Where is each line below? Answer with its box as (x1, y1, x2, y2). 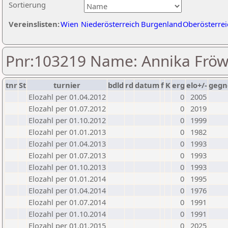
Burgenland (141, 19, 182, 29)
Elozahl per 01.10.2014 (28, 209, 106, 219)
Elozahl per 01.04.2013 (28, 138, 106, 149)
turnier (53, 80, 80, 90)
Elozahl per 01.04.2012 (28, 92, 106, 102)
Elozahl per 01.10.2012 (28, 115, 106, 125)
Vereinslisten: (9, 19, 60, 29)
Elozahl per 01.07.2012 (28, 103, 106, 113)
